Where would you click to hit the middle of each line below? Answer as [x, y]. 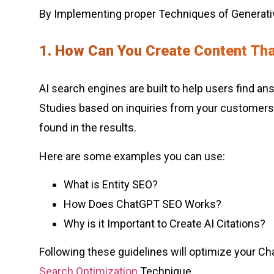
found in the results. [89, 128]
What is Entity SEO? [111, 185]
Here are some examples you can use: [133, 156]
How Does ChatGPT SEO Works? [143, 204]
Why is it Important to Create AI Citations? [165, 224]
